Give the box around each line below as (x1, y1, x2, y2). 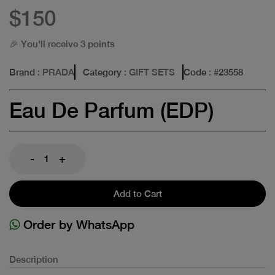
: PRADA (35, 66, 74, 77)
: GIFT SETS (122, 66, 175, 77)
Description (9, 254, 58, 265)
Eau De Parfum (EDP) (9, 98, 214, 123)
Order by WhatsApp (20, 217, 134, 231)
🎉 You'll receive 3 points (9, 38, 115, 49)
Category (83, 66, 122, 77)
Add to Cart (113, 188, 162, 199)
